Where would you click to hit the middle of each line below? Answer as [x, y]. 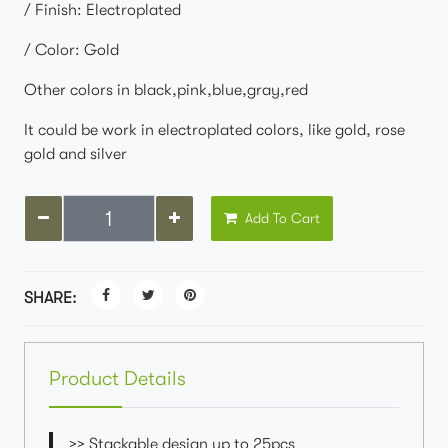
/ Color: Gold [71, 50]
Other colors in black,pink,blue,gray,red [166, 90]
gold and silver [75, 154]
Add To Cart [280, 218]
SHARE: [50, 298]
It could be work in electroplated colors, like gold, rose [214, 130]
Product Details [117, 378]
